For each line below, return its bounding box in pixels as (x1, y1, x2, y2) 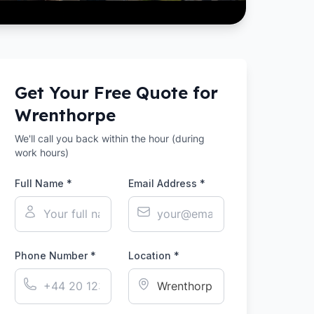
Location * (128, 250, 179, 261)
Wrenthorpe (15, 104, 116, 125)
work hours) (15, 146, 69, 158)
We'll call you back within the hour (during (15, 132, 205, 144)
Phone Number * (15, 250, 97, 261)
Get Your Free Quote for (15, 82, 219, 103)
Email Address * (128, 177, 205, 189)
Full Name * (15, 177, 73, 189)
